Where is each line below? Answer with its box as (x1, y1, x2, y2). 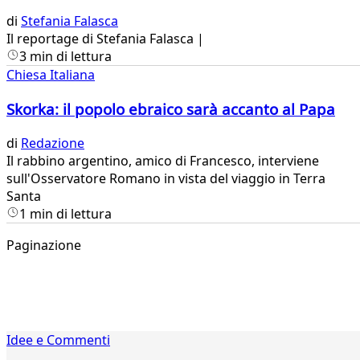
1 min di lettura (19, 204, 112, 223)
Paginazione (6, 235, 81, 254)
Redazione (21, 133, 84, 152)
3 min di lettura (19, 47, 112, 66)
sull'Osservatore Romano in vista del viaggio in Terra (6, 169, 325, 187)
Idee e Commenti (6, 330, 110, 349)
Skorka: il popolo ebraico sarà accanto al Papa (6, 98, 335, 119)
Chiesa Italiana (6, 66, 95, 84)
